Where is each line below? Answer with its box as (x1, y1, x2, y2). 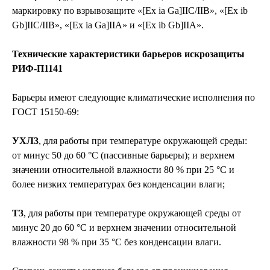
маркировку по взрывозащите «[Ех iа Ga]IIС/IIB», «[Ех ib (12, 5, 248, 16)
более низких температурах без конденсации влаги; (12, 178, 225, 189)
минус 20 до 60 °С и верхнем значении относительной (12, 222, 236, 233)
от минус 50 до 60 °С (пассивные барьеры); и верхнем (12, 149, 234, 160)
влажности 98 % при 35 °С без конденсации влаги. (12, 236, 221, 247)
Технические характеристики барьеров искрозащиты (12, 48, 245, 59)
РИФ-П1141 (12, 63, 63, 74)
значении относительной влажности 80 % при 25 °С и (12, 164, 234, 175)
